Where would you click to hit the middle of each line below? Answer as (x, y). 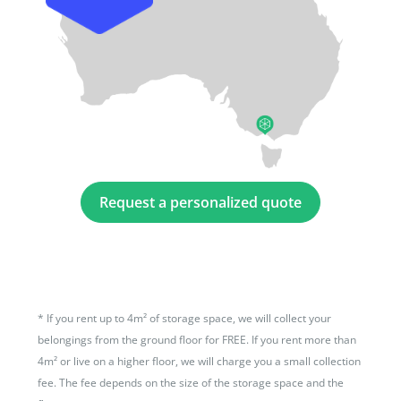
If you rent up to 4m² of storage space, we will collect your (189, 318)
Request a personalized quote (200, 202)
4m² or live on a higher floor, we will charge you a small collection (200, 361)
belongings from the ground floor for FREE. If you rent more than (197, 339)
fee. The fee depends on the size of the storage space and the (191, 382)
